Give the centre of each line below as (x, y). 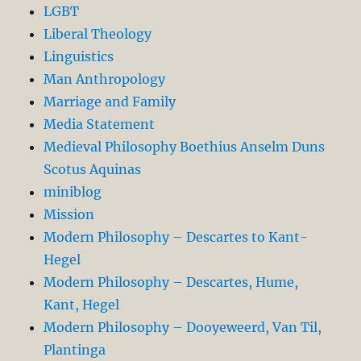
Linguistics (79, 56)
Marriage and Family (110, 101)
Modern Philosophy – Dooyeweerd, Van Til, (183, 327)
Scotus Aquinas (93, 169)
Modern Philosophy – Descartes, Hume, (171, 282)
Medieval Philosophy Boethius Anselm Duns (185, 146)
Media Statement (100, 124)
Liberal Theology (98, 33)
